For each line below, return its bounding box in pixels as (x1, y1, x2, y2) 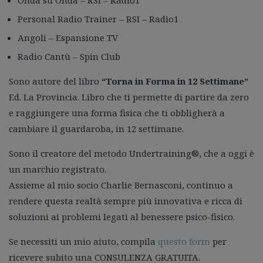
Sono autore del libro (9, 75, 102, 87)
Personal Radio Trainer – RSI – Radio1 (18, 13, 178, 25)
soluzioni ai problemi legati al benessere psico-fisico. (9, 211, 235, 222)
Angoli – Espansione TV (18, 32, 118, 43)
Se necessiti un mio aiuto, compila (9, 235, 158, 247)
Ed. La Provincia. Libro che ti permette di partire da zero (9, 91, 249, 103)
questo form (158, 235, 210, 247)
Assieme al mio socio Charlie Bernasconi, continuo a (9, 179, 233, 191)
